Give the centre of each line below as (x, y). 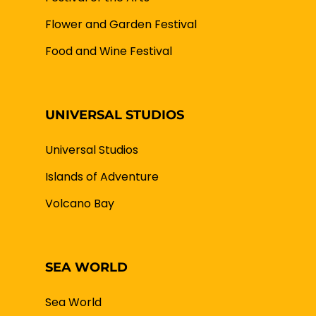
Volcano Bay (80, 203)
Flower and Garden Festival (121, 24)
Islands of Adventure (102, 176)
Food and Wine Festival (109, 51)
